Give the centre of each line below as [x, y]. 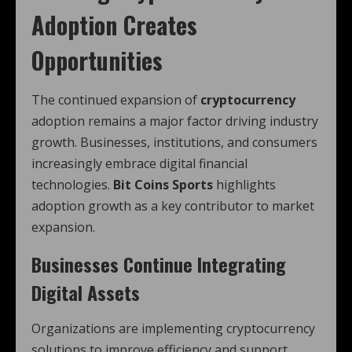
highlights [244, 185]
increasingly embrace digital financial [139, 164]
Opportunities [97, 60]
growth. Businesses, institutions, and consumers [174, 143]
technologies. [72, 185]
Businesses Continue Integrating [159, 264]
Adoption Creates [114, 25]
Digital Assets [86, 293]
